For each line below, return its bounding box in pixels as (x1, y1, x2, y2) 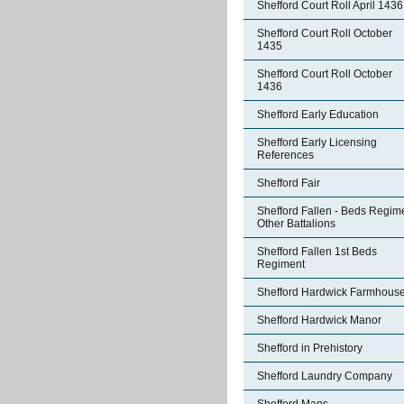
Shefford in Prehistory (257, 342, 363, 354)
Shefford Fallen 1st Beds (257, 245, 377, 258)
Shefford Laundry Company (257, 370, 392, 382)
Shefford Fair (257, 177, 320, 189)
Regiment (257, 258, 305, 271)
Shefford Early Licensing (257, 136, 377, 149)
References (257, 149, 314, 161)
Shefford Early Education (257, 108, 379, 121)
